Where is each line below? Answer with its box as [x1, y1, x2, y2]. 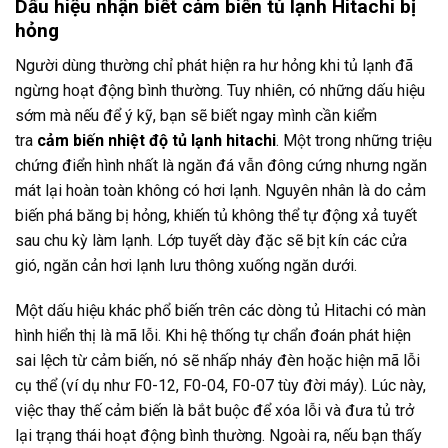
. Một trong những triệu [276, 130, 432, 150]
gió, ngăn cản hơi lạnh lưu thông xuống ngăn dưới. [15, 255, 357, 275]
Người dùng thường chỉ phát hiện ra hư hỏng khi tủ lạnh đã [15, 55, 413, 75]
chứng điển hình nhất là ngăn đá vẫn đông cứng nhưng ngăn [15, 155, 427, 175]
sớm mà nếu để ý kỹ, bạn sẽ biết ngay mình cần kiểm [15, 105, 377, 125]
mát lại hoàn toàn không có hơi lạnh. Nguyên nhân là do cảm [15, 180, 426, 200]
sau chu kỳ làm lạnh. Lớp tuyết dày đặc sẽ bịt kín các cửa [15, 230, 407, 250]
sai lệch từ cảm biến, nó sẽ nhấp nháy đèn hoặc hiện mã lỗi [15, 351, 420, 371]
